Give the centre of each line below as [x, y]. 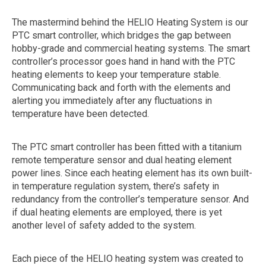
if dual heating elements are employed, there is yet [117, 213]
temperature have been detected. [80, 114]
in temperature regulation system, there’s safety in [115, 186]
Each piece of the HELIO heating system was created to [128, 259]
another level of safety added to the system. [104, 226]
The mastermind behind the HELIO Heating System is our [130, 23]
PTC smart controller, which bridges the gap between [121, 36]
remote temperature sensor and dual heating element [122, 160]
